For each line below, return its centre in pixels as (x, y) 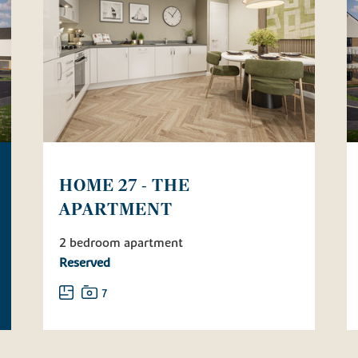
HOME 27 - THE (125, 186)
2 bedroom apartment (121, 243)
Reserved (85, 263)
